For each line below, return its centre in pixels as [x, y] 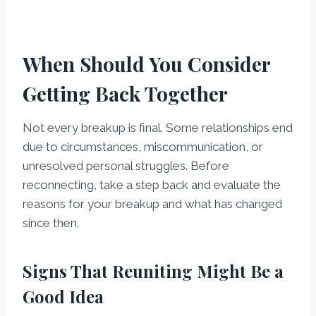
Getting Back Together [125, 94]
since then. [51, 223]
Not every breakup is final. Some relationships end [158, 128]
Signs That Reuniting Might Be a [153, 271]
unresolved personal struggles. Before [126, 166]
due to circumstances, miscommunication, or [143, 147]
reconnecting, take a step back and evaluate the [152, 185]
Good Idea [63, 297]
